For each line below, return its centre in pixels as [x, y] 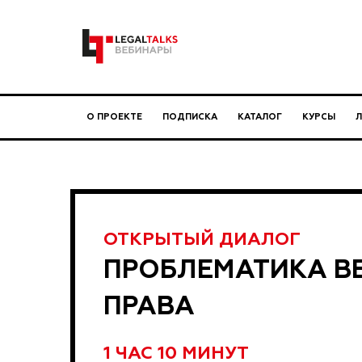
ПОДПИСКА [190, 117]
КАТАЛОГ [260, 117]
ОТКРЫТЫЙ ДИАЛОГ [202, 239]
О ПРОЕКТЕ [114, 117]
